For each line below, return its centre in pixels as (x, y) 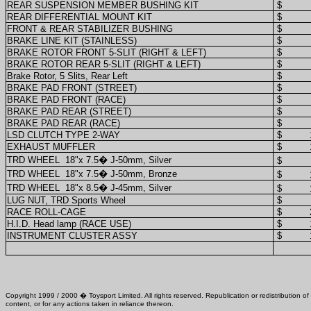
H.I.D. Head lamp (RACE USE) (69, 224)
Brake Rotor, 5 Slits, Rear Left (67, 76)
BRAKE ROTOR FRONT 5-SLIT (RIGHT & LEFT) (107, 52)
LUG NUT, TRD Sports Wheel (66, 200)
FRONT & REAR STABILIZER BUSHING (90, 28)
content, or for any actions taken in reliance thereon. (90, 303)
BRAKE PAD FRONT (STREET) (72, 87)
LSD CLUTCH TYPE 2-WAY (64, 135)
